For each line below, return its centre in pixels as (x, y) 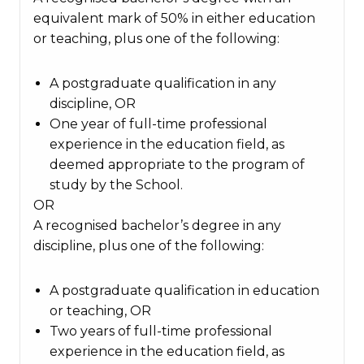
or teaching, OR (100, 311)
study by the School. (116, 185)
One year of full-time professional (158, 124)
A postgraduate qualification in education (184, 290)
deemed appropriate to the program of (177, 165)
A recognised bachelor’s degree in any (157, 225)
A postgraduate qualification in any (163, 83)
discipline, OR (93, 104)
